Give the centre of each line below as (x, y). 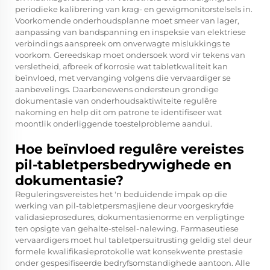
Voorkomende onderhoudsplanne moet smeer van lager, (127, 21)
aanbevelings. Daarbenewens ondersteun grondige (117, 89)
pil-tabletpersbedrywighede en (123, 165)
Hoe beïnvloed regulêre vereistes (130, 149)
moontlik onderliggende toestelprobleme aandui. (114, 124)
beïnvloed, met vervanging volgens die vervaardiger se (123, 78)
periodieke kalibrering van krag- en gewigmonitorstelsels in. (134, 9)
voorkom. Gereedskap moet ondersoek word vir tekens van (130, 55)
